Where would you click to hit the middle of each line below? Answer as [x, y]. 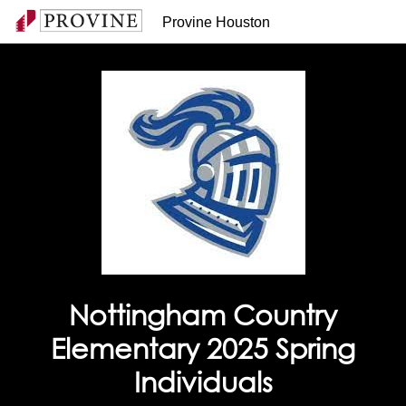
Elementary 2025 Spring [203, 348]
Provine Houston [216, 22]
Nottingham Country [203, 314]
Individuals [203, 381]
